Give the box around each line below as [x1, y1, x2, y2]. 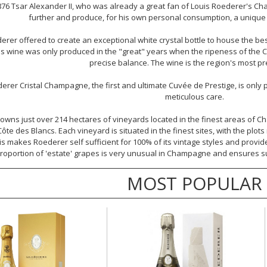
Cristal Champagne [19, 80, 88, 91]
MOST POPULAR [126, 171, 262, 195]
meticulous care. [164, 91, 224, 102]
